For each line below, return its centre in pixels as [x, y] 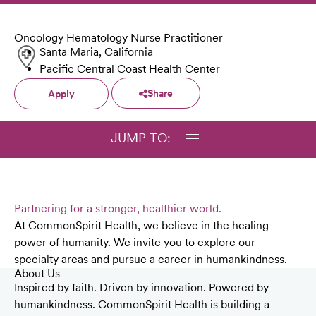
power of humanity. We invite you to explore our [135, 243]
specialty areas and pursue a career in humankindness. [151, 260]
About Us [37, 274]
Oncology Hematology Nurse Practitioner [119, 38]
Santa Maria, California [96, 52]
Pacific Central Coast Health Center [130, 69]
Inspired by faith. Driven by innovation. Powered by [141, 288]
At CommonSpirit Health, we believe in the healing [141, 226]
